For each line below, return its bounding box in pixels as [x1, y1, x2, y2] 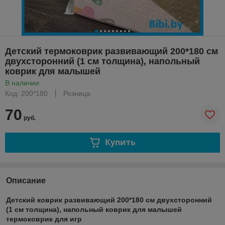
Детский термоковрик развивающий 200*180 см [5, 46, 218, 56]
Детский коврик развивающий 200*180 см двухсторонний [6, 195, 212, 204]
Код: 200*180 [5, 89, 48, 97]
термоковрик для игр [6, 214, 82, 223]
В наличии [5, 78, 39, 87]
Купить [104, 137, 136, 148]
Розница [63, 89, 90, 97]
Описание [6, 176, 46, 185]
